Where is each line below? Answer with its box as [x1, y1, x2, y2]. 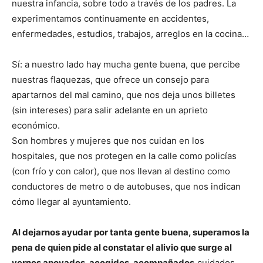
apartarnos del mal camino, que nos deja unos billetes [12, 89, 235, 101]
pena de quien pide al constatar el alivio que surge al [12, 242, 232, 254]
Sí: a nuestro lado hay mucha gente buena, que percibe [12, 59, 240, 70]
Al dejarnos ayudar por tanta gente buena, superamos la [12, 227, 249, 238]
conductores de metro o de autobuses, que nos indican [12, 181, 241, 193]
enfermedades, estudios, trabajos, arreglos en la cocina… [12, 28, 249, 40]
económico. [12, 120, 60, 131]
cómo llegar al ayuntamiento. [12, 196, 131, 208]
